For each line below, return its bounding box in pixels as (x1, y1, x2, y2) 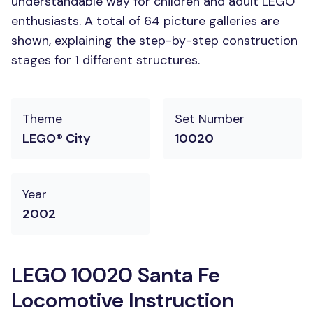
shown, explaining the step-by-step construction (11, 32, 298, 49)
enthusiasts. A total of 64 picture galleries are (11, 13, 279, 29)
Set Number (175, 110, 245, 127)
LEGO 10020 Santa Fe (11, 261, 220, 289)
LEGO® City (22, 130, 91, 147)
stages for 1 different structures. (11, 52, 200, 68)
